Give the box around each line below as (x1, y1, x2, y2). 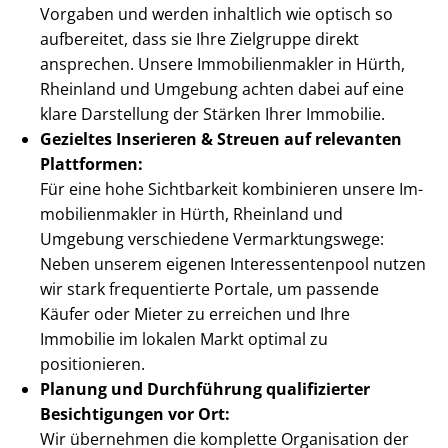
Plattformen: (40, 153, 143, 176)
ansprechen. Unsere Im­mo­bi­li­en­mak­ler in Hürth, (40, 53, 405, 76)
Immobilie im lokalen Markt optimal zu (40, 328, 328, 351)
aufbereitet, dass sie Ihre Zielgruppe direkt (40, 28, 359, 51)
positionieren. (40, 353, 145, 376)
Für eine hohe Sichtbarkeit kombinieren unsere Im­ (40, 178, 423, 201)
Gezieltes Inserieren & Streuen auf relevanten (40, 128, 402, 151)
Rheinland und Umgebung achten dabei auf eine (40, 78, 404, 101)
